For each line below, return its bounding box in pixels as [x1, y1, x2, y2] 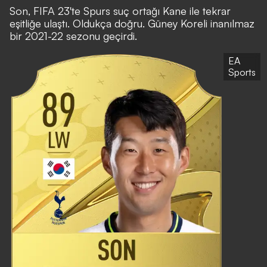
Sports [228, 66, 256, 79]
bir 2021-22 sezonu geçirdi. [10, 29, 137, 43]
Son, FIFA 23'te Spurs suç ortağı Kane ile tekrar [10, 4, 231, 18]
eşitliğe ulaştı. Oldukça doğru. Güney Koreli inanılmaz [10, 17, 254, 30]
